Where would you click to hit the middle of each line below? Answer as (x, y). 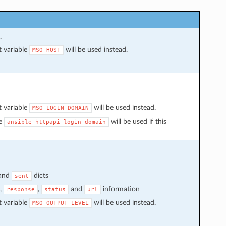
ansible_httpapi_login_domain (56, 122)
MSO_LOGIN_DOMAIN (60, 108)
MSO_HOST (46, 50)
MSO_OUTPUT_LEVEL (60, 203)
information (120, 189)
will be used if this (137, 121)
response (20, 189)
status (55, 189)
